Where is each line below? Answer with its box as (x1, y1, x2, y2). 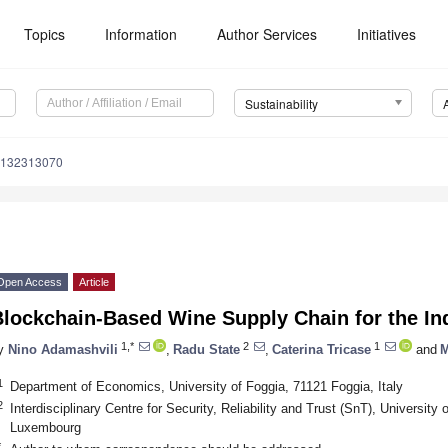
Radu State (173, 341, 240, 357)
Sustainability (244, 95, 318, 113)
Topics (24, 24, 66, 44)
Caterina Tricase (272, 341, 371, 357)
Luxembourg (9, 419, 81, 435)
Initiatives (357, 24, 417, 44)
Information (105, 24, 178, 44)
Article (79, 276, 109, 289)
